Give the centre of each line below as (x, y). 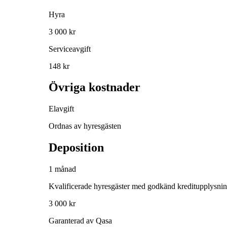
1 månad (62, 169)
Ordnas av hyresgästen (85, 126)
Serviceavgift (70, 49)
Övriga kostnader (94, 87)
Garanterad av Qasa (80, 221)
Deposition (76, 148)
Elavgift (61, 109)
